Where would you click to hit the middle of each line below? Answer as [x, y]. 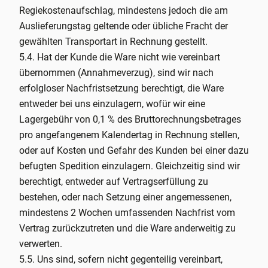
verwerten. [41, 244]
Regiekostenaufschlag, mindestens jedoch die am [124, 10]
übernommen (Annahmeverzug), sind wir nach [116, 73]
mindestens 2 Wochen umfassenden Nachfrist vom [127, 213]
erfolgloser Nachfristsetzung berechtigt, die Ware [121, 88]
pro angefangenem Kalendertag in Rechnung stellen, [129, 135]
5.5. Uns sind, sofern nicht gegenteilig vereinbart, [121, 259]
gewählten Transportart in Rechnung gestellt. [113, 42]
